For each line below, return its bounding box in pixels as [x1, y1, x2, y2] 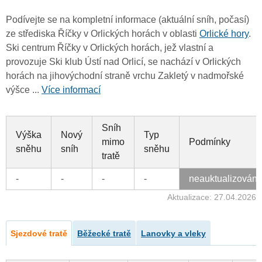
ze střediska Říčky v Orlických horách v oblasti [6, 29, 199, 39]
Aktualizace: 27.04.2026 [167, 192, 256, 202]
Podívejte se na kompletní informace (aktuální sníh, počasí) [6, 15, 249, 25]
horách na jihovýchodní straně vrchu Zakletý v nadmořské [6, 71, 244, 81]
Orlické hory [199, 29, 249, 39]
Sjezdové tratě [11, 229, 67, 239]
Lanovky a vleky [141, 229, 206, 239]
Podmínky [189, 137, 230, 147]
